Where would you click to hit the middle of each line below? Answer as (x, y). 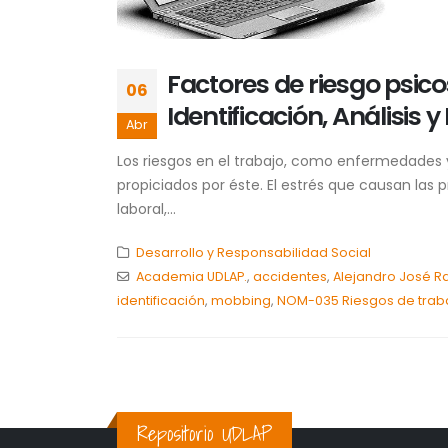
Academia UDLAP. (191, 276)
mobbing (241, 300)
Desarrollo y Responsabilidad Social (253, 252)
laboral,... (146, 208)
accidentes (289, 276)
